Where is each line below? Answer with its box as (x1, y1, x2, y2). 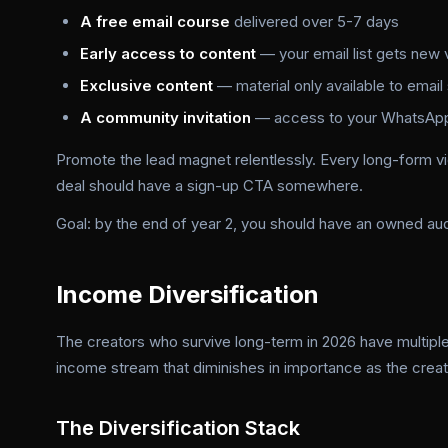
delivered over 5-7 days (230, 12, 399, 31)
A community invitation (80, 108, 251, 127)
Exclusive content (80, 76, 213, 95)
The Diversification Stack (56, 416, 300, 440)
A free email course (80, 12, 230, 31)
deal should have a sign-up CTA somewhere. (56, 176, 363, 195)
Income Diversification (56, 280, 319, 309)
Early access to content (80, 44, 256, 63)
